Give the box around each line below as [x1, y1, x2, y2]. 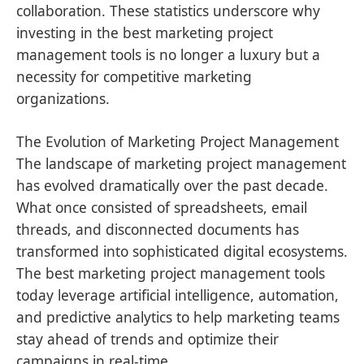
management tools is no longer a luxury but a [16, 44, 320, 64]
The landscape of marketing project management [16, 153, 346, 173]
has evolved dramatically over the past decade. [16, 175, 328, 195]
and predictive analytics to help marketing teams [16, 306, 340, 327]
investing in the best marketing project [16, 22, 273, 42]
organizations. [16, 88, 110, 108]
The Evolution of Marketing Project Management [16, 131, 339, 151]
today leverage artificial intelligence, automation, [16, 284, 339, 305]
